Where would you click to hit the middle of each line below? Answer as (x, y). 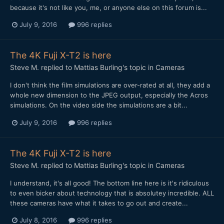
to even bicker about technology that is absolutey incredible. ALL (112, 193)
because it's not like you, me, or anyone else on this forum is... (108, 8)
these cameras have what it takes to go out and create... (99, 203)
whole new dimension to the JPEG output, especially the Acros (109, 95)
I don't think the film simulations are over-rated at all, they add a (110, 85)
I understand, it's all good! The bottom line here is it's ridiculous (109, 183)
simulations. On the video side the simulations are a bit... (99, 105)
